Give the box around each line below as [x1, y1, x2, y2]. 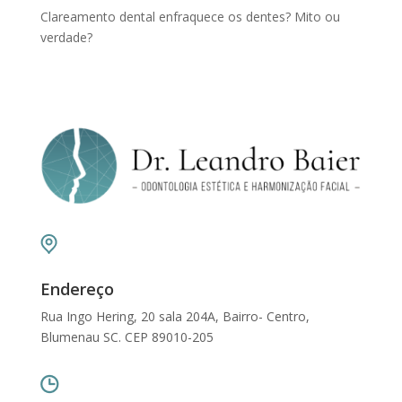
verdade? [39, 29, 92, 47]
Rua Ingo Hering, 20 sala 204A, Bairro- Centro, [39, 307, 310, 325]
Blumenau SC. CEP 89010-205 [39, 328, 214, 345]
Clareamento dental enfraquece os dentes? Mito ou [39, 8, 340, 26]
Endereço [39, 277, 114, 300]
